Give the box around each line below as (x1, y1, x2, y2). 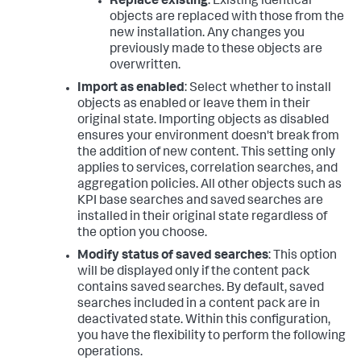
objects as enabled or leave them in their (77, 98, 310, 112)
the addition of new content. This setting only (77, 147, 335, 160)
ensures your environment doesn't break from (77, 131, 339, 144)
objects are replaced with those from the (110, 11, 344, 25)
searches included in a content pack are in (77, 298, 320, 312)
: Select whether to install (185, 82, 331, 96)
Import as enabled (77, 82, 185, 96)
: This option (268, 250, 337, 263)
